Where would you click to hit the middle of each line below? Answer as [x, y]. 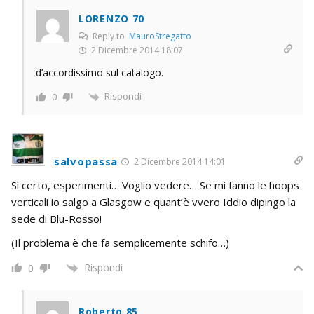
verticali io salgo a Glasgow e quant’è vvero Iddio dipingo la [153, 202]
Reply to [110, 36]
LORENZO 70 [111, 19]
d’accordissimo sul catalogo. [100, 73]
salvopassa [86, 161]
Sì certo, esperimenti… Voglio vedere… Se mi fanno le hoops [155, 185]
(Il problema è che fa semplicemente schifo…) [120, 242]
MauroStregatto [160, 36]
